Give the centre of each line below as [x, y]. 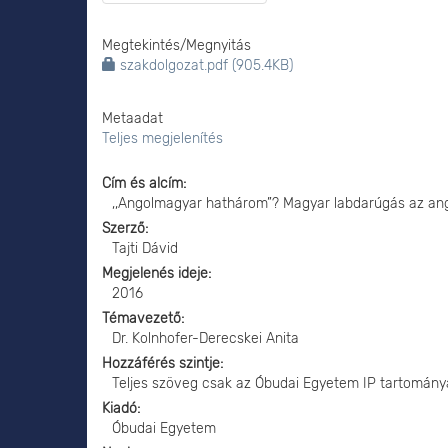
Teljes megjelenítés [162, 138]
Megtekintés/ [144, 45]
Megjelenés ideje [155, 273]
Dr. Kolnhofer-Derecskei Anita [205, 338]
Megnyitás [218, 45]
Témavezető [141, 318]
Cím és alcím [142, 183]
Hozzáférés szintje [161, 363]
